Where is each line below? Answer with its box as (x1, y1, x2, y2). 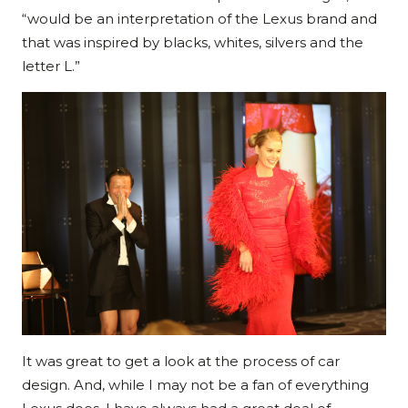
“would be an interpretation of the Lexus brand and (22, 9, 377, 27)
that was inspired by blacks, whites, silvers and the (22, 33, 363, 51)
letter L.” (22, 56, 80, 75)
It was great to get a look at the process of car (22, 352, 340, 370)
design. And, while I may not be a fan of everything (22, 375, 369, 393)
